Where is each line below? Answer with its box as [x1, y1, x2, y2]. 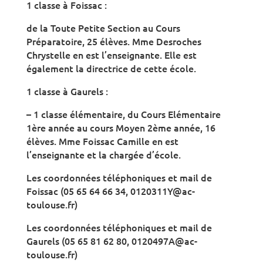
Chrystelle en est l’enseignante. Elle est [26, 48, 197, 62]
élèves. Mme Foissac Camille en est [26, 134, 178, 148]
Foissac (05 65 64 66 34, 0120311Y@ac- [26, 184, 195, 198]
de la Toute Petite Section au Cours [26, 21, 180, 35]
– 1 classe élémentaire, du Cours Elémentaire [26, 107, 221, 121]
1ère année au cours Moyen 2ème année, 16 [26, 121, 215, 134]
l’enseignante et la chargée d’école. [26, 148, 181, 161]
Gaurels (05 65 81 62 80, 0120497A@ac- [26, 234, 197, 248]
